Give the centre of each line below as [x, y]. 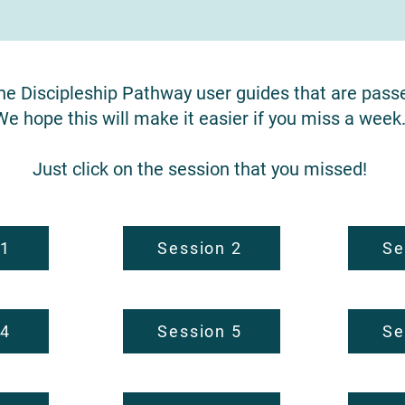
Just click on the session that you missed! [199, 169]
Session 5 [200, 331]
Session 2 [200, 248]
